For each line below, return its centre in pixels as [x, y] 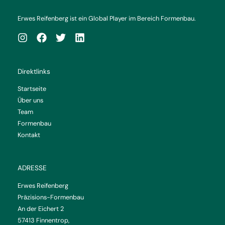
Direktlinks [34, 71]
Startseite [32, 89]
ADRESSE [32, 168]
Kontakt [29, 135]
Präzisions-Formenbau [51, 197]
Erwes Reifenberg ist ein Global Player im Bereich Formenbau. [107, 18]
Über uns [30, 100]
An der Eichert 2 [41, 209]
